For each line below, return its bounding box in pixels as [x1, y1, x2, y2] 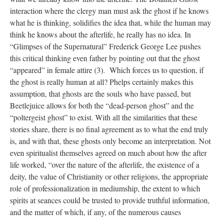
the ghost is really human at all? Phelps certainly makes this [10, 76, 193, 87]
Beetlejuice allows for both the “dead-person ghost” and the [10, 100, 194, 110]
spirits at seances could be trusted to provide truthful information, [10, 195, 210, 205]
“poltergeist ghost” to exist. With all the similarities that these [10, 112, 197, 122]
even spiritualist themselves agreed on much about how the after [10, 147, 207, 158]
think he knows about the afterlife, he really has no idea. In [10, 29, 191, 39]
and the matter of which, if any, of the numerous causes [10, 207, 181, 217]
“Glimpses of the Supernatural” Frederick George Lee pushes [10, 41, 201, 51]
